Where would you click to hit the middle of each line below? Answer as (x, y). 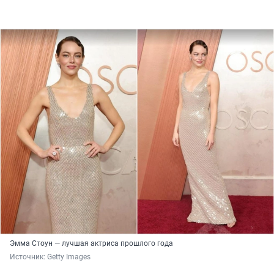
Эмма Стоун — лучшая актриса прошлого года (91, 243)
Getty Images (69, 257)
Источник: (28, 257)
